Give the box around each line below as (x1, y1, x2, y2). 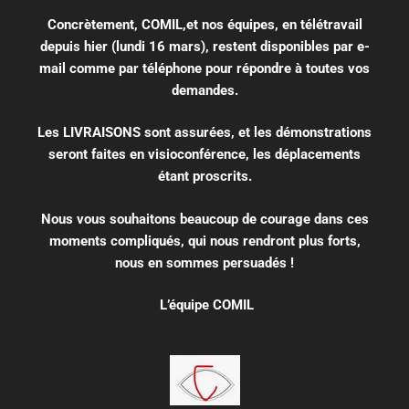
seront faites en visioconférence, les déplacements (48, 146, 361, 163)
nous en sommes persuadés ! (115, 254, 294, 271)
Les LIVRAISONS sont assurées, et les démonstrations (37, 124, 372, 142)
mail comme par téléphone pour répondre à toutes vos (39, 59, 370, 77)
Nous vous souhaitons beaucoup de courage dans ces (40, 210, 369, 227)
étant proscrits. (157, 168, 252, 185)
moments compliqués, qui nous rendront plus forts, (48, 232, 361, 249)
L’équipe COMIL (155, 297, 254, 314)
